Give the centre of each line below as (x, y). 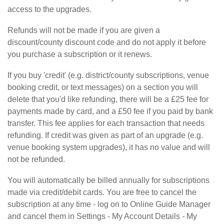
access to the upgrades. (49, 9)
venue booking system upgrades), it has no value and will (109, 147)
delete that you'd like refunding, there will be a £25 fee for (108, 99)
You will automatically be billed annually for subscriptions (108, 180)
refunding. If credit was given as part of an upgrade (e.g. (105, 135)
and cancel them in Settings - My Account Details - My (102, 216)
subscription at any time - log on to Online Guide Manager (109, 204)
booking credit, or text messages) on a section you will (103, 87)
